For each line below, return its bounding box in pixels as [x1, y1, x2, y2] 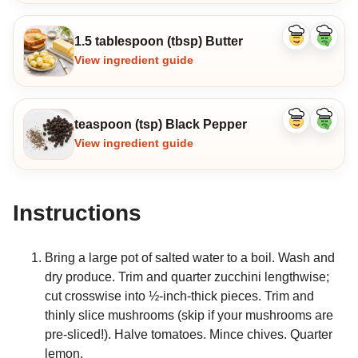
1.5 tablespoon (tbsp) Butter [74, 34, 243, 48]
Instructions [13, 200, 141, 225]
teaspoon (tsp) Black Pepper [74, 117, 247, 131]
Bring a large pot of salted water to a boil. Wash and [45, 251, 335, 265]
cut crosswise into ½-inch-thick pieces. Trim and [45, 289, 314, 304]
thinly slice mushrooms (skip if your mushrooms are [45, 308, 333, 323]
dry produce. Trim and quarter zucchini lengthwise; [45, 270, 329, 284]
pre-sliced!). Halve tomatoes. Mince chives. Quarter [45, 328, 332, 342]
